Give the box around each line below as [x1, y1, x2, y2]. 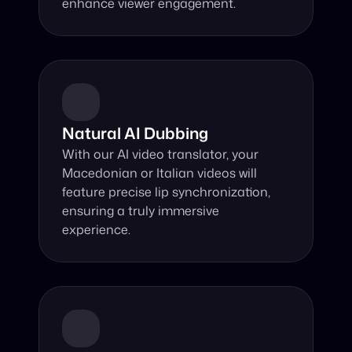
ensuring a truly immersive [62, 202, 220, 219]
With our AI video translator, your [62, 145, 259, 163]
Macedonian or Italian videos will [62, 164, 258, 181]
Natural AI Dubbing [62, 122, 209, 144]
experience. [62, 221, 131, 238]
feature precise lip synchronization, [62, 183, 271, 200]
